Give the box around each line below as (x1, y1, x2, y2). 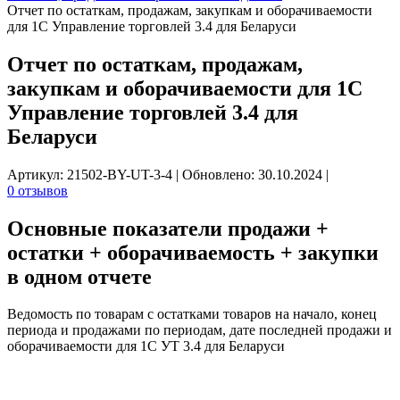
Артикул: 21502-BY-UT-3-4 (7, 166, 176, 182)
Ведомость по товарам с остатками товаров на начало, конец (7, 306, 377, 322)
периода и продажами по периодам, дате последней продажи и (7, 322, 392, 338)
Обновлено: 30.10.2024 (182, 166, 326, 182)
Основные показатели (7, 216, 228, 240)
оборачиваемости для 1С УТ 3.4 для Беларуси (7, 338, 285, 354)
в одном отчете (7, 264, 152, 288)
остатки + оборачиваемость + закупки (7, 240, 379, 264)
